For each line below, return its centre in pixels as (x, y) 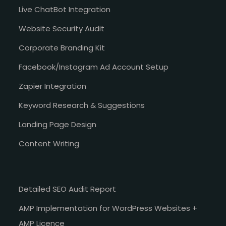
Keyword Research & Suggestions (82, 105)
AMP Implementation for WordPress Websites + (108, 208)
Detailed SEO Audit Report (68, 189)
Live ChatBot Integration (65, 10)
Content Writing (49, 144)
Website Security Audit (62, 29)
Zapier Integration (53, 86)
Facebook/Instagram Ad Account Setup (94, 67)
